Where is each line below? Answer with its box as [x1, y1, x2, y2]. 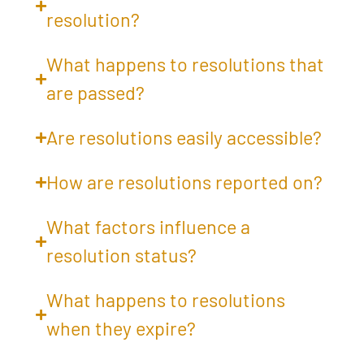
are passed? [45, 81, 145, 105]
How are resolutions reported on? [45, 171, 323, 194]
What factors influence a [45, 215, 250, 239]
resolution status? [45, 244, 197, 267]
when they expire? [45, 317, 196, 340]
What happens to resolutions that [45, 53, 324, 76]
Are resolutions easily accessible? [45, 126, 322, 149]
